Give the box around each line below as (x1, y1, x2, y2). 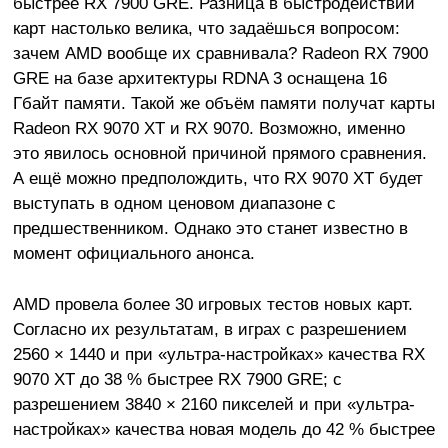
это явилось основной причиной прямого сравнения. (12, 143, 427, 164)
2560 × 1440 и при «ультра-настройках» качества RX (12, 344, 425, 365)
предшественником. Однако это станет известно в (12, 218, 408, 239)
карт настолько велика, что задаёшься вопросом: (12, 18, 400, 39)
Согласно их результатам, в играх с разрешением (12, 319, 407, 340)
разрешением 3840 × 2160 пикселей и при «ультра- (12, 394, 415, 415)
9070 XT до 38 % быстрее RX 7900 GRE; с (12, 369, 342, 390)
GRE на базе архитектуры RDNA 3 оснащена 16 (12, 68, 387, 89)
